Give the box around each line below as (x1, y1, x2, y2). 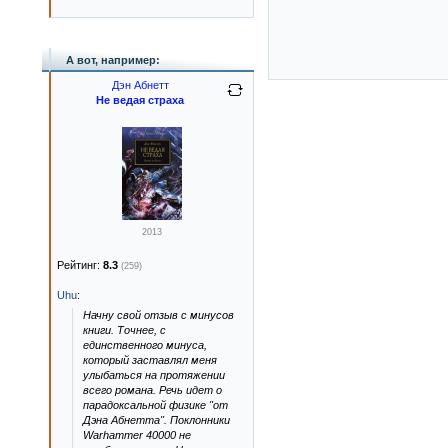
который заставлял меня (83, 354, 217, 366)
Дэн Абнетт (111, 79, 169, 91)
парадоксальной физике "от (83, 399, 228, 411)
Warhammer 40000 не (83, 429, 191, 441)
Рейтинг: (57, 259, 103, 271)
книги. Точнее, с (83, 324, 166, 336)
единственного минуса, (83, 339, 207, 351)
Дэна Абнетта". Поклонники (83, 414, 230, 426)
